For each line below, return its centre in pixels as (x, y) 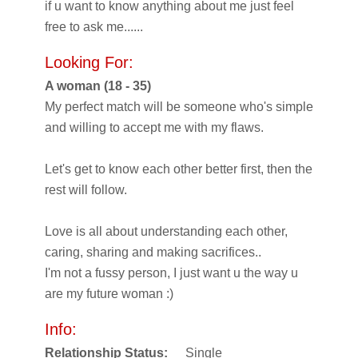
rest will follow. (86, 189)
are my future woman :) (109, 293)
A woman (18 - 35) (98, 86)
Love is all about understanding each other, (166, 231)
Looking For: (89, 62)
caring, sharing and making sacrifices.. (153, 252)
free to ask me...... (94, 26)
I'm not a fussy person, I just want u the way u (171, 272)
